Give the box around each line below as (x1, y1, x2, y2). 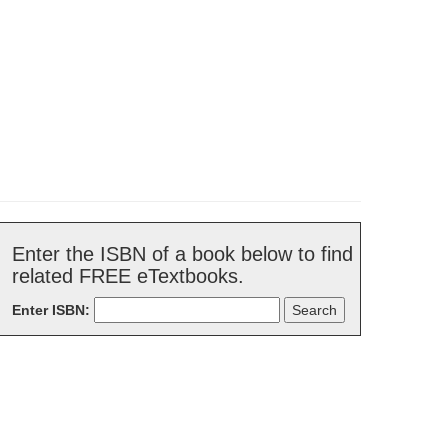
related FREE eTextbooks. (12, 265, 244, 287)
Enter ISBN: (12, 302, 90, 318)
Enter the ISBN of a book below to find (12, 243, 353, 265)
